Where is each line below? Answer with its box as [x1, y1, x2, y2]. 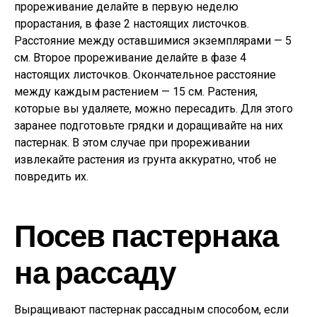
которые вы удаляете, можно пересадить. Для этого [14, 102, 293, 115]
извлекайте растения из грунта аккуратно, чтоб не [14, 153, 277, 166]
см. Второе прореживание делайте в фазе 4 [14, 51, 246, 64]
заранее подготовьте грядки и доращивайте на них [14, 119, 283, 132]
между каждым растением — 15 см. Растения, [14, 85, 258, 98]
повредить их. [14, 170, 88, 183]
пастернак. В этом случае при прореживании [14, 136, 250, 149]
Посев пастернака [14, 216, 278, 253]
